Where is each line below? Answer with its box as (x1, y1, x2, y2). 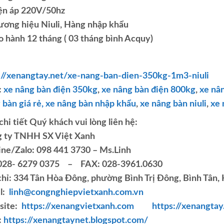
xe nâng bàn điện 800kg (101, 85, 195, 94)
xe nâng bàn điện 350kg (3, 85, 97, 94)
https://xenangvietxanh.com (21, 202, 134, 211)
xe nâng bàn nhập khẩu (45, 99, 136, 108)
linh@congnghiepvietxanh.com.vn (8, 188, 143, 197)
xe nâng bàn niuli (139, 99, 206, 108)
